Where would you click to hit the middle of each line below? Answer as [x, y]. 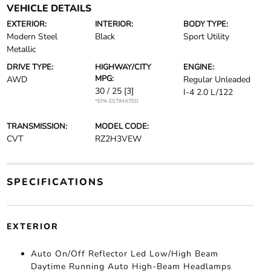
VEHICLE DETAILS [49, 8]
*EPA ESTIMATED [116, 101]
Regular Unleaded [217, 80]
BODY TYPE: [206, 24]
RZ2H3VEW [118, 139]
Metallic [21, 49]
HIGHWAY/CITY [123, 67]
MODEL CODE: [122, 126]
